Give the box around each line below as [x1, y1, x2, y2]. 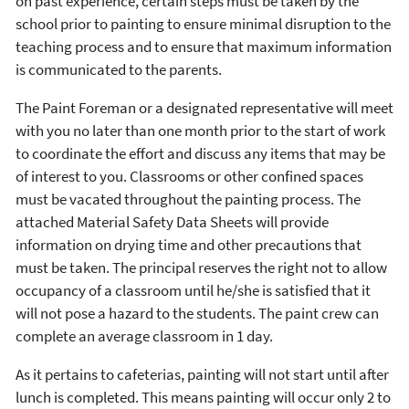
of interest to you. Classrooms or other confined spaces [16, 165, 363, 186]
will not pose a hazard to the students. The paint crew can [16, 302, 379, 323]
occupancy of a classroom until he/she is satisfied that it [16, 279, 371, 300]
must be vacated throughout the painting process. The [16, 188, 361, 209]
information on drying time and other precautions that [16, 234, 362, 255]
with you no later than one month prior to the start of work [16, 120, 385, 141]
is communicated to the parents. [16, 58, 222, 79]
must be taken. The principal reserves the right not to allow [16, 257, 387, 278]
